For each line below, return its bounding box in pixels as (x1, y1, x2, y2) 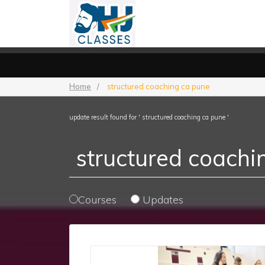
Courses (78, 193, 117, 206)
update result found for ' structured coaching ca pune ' (69, 113, 229, 121)
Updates (140, 193, 183, 206)
